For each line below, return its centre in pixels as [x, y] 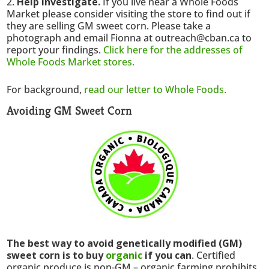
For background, [46, 89]
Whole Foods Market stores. [72, 62]
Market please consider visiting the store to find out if [129, 14]
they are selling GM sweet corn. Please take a [109, 26]
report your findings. [55, 50]
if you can [167, 255]
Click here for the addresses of [173, 50]
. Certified [214, 255]
